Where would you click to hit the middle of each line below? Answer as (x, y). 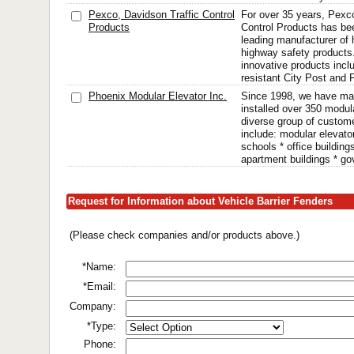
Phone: (100, 344)
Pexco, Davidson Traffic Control (162, 15)
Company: (93, 306)
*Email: (100, 286)
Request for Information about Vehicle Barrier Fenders (200, 201)
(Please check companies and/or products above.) (185, 235)
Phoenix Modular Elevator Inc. (158, 96)
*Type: (102, 326)
